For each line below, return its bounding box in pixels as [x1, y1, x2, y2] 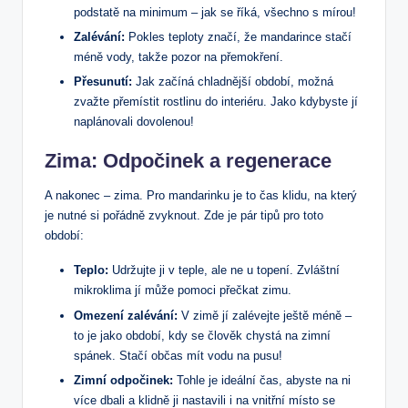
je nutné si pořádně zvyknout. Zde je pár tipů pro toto [45, 209, 323, 223]
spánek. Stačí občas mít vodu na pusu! [74, 348, 282, 362]
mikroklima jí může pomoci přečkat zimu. [74, 283, 291, 298]
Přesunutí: [74, 75, 132, 89]
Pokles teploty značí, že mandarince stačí [125, 30, 352, 45]
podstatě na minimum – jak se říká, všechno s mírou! [74, 5, 356, 20]
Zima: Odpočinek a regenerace [45, 149, 331, 173]
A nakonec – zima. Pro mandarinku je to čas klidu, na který [45, 189, 357, 203]
